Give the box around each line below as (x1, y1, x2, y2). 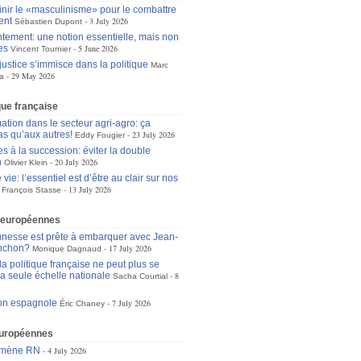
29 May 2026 (10, 70, 55, 81)
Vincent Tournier (10, 44, 71, 53)
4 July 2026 (47, 345, 86, 356)
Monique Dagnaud (31, 244, 102, 253)
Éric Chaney (59, 299, 105, 308)
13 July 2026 (68, 184, 111, 195)
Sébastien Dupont (14, 17, 82, 26)
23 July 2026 (131, 129, 175, 140)
